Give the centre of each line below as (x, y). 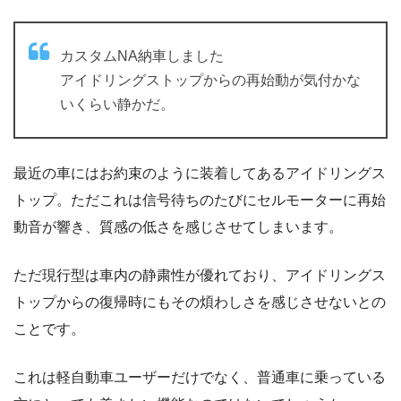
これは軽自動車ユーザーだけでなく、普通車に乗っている (200, 377)
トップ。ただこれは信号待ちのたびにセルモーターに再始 (200, 200)
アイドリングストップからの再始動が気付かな (210, 80)
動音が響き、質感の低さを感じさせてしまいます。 (178, 226)
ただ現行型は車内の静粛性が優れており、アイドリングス (200, 275)
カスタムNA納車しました (142, 55)
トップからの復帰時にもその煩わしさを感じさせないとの (200, 302)
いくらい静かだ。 (117, 104)
